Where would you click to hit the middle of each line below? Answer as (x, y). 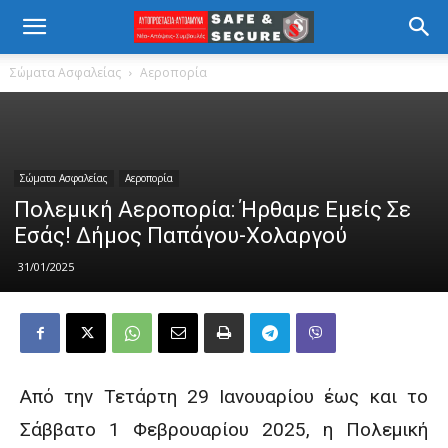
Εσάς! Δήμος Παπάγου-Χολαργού (180, 235)
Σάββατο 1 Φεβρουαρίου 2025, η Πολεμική (224, 429)
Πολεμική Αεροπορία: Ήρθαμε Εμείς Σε (212, 209)
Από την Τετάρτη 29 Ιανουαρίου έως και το (224, 396)
